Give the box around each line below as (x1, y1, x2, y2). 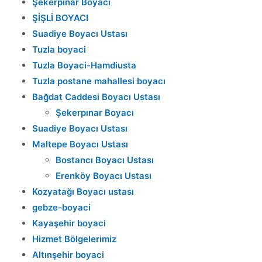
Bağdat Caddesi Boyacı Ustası (32, 91, 160, 102)
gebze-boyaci (32, 202, 91, 213)
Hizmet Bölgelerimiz (32, 233, 116, 244)
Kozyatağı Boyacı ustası (32, 186, 134, 197)
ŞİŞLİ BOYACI (32, 12, 88, 23)
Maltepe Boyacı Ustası (32, 139, 128, 150)
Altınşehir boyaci (32, 249, 104, 260)
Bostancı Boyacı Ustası (56, 154, 154, 166)
